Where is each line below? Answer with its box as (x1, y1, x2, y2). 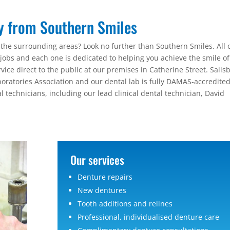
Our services (70, 151, 124, 168)
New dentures (77, 185, 126, 195)
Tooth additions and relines (77, 198, 172, 208)
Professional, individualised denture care (77, 212, 219, 222)
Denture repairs (77, 171, 132, 182)
